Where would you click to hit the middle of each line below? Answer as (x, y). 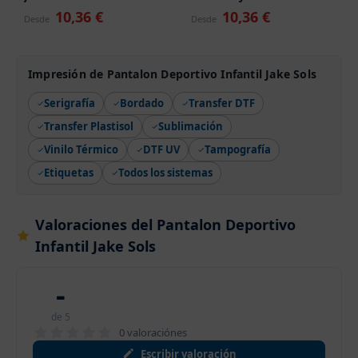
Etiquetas (69, 173)
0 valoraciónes (153, 332)
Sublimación (191, 127)
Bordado (142, 103)
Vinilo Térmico (81, 150)
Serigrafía (70, 103)
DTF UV (161, 150)
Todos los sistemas (165, 173)
